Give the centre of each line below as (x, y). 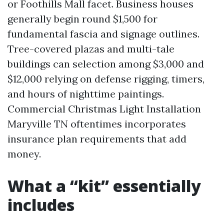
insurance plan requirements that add (97, 139)
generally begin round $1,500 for (82, 19)
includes (41, 205)
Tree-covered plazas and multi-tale (91, 49)
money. (24, 154)
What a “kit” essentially (104, 186)
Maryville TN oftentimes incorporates (97, 124)
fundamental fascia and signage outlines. (103, 34)
